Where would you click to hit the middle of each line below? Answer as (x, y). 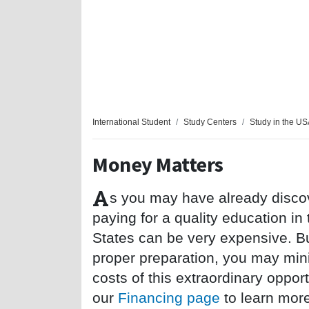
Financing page (169, 298)
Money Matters (158, 165)
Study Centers (210, 122)
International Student (131, 122)
